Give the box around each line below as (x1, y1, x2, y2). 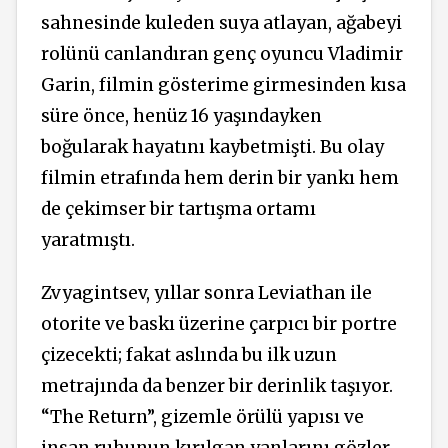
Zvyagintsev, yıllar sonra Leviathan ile (41, 281, 372, 304)
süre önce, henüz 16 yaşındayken (41, 105, 322, 128)
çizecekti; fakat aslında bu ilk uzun (41, 343, 337, 366)
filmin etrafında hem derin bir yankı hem (41, 167, 399, 190)
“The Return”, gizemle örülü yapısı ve (41, 405, 364, 428)
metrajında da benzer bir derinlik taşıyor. (41, 374, 393, 397)
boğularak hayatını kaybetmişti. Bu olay (41, 136, 384, 159)
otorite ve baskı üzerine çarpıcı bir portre (41, 312, 397, 335)
